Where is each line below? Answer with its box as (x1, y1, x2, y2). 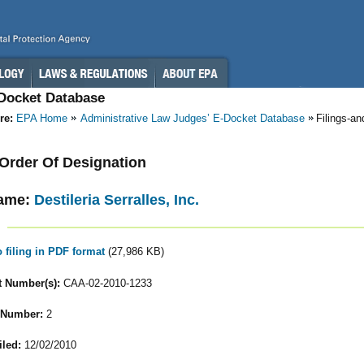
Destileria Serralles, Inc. (34, 191, 199, 208)
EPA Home (16, 112, 67, 124)
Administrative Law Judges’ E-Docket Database (80, 112, 305, 124)
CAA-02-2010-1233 (59, 276, 152, 289)
